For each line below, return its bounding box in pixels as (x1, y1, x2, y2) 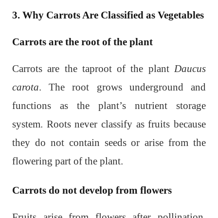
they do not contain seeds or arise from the (12, 136, 206, 148)
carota (12, 81, 39, 93)
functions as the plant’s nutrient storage (12, 99, 206, 111)
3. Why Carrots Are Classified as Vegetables (12, 9, 204, 21)
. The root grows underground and (39, 81, 206, 93)
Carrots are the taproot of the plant (12, 62, 174, 74)
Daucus (174, 62, 206, 74)
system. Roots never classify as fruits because (12, 118, 206, 130)
